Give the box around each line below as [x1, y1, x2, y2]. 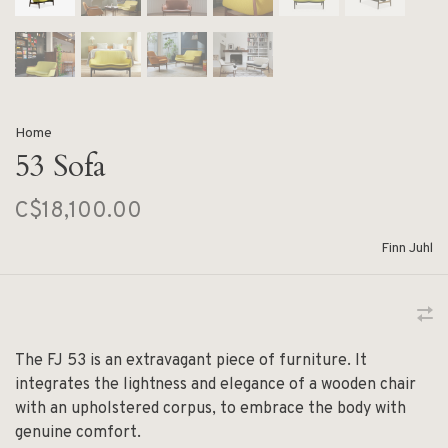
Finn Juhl [381, 239, 433, 257]
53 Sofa [15, 145, 106, 187]
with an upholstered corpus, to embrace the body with [15, 398, 406, 419]
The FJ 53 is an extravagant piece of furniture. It [15, 350, 367, 371]
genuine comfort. [15, 422, 141, 443]
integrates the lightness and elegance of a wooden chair [15, 374, 416, 395]
